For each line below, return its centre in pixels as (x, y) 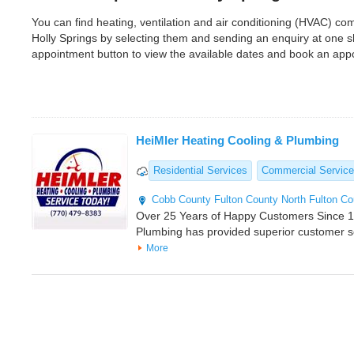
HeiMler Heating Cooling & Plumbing (237, 140)
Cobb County (181, 200)
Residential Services (200, 170)
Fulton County (246, 200)
